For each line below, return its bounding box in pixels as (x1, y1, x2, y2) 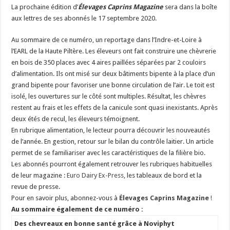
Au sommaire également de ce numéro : (11, 205, 144, 214)
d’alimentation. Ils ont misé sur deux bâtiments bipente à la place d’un (11, 70, 216, 78)
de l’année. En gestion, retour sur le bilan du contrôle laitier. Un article (11, 138, 214, 146)
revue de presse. (11, 183, 61, 191)
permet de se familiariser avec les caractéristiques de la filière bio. (11, 149, 206, 157)
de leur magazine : (11, 171, 67, 180)
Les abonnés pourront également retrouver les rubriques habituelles (11, 160, 213, 168)
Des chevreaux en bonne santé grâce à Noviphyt (14, 220, 175, 228)
